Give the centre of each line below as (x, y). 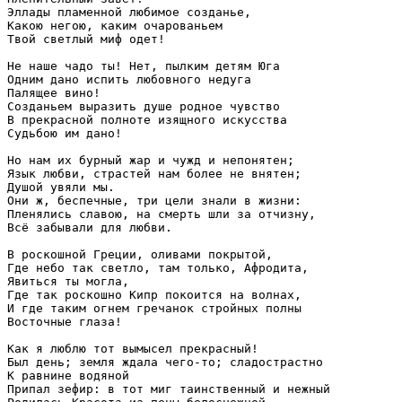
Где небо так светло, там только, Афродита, (158, 268)
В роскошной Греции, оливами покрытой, (140, 255)
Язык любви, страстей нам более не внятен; (154, 174)
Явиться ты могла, (68, 282)
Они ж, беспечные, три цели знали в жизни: (154, 201)
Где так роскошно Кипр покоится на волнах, (154, 295)
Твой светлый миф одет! (86, 39)
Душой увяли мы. (61, 188)
